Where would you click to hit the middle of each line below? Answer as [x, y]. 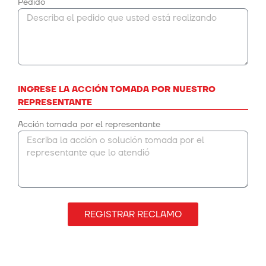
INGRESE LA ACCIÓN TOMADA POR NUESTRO [117, 90]
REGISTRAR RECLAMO [133, 214]
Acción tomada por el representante [89, 125]
